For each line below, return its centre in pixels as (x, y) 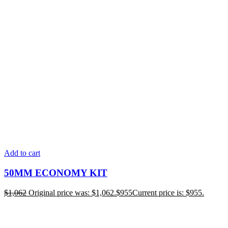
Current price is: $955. (168, 192)
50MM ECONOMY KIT (56, 173)
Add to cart (22, 153)
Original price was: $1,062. (72, 192)
